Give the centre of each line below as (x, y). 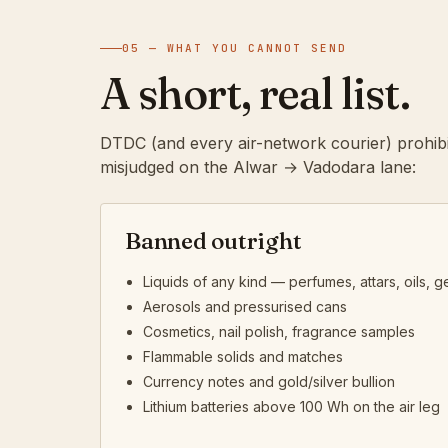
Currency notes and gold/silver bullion (269, 381)
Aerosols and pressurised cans (245, 306)
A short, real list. (255, 93)
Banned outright (213, 240)
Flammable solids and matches (243, 356)
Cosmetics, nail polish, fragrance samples (279, 331)
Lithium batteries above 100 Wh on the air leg (291, 406)
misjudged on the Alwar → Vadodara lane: (258, 166)
